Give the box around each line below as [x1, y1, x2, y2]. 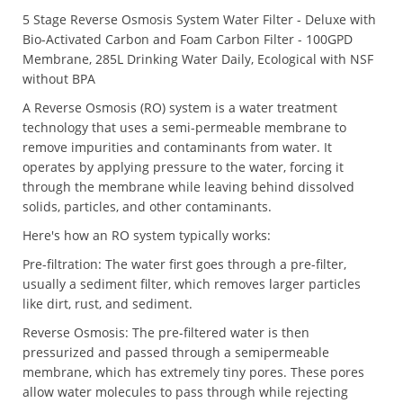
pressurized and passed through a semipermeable [22, 344, 329, 362]
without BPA [22, 70, 95, 88]
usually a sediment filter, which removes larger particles [22, 275, 361, 293]
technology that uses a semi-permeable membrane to [22, 119, 346, 137]
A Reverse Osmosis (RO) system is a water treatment [22, 99, 337, 117]
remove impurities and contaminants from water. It [22, 139, 332, 157]
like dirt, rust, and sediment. [22, 295, 193, 313]
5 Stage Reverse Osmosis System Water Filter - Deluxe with [22, 11, 376, 29]
